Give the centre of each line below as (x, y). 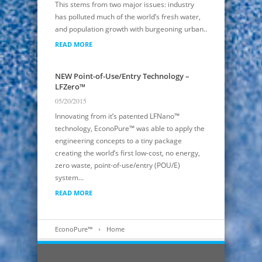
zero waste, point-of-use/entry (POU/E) (118, 166)
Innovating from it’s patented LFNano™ (117, 116)
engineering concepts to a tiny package (118, 141)
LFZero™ (70, 87)
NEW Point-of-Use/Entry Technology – (122, 76)
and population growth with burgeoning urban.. (131, 29)
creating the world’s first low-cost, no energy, (127, 153)
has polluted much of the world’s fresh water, (128, 17)
